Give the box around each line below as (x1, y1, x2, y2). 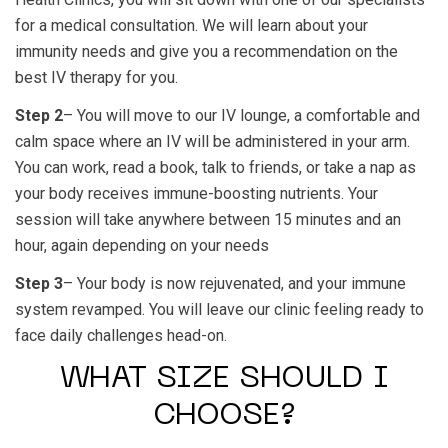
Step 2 (15, 106, 63, 125)
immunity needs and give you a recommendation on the (15, 42, 398, 61)
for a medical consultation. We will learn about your (15, 16, 368, 35)
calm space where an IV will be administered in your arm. (15, 132, 410, 151)
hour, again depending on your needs (15, 236, 269, 255)
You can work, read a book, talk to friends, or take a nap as (15, 158, 416, 177)
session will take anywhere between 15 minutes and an (15, 210, 401, 229)
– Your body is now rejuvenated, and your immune (63, 274, 406, 293)
